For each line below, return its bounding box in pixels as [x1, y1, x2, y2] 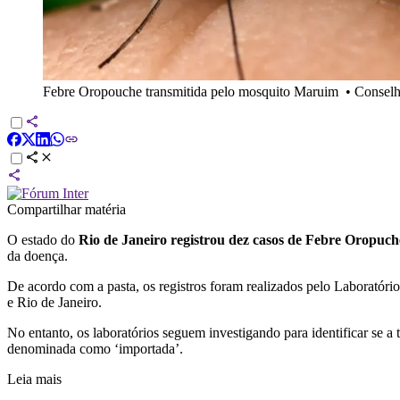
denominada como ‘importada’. [7, 340, 183, 356]
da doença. [7, 247, 68, 263]
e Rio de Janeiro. [7, 294, 102, 310]
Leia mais [7, 371, 62, 387]
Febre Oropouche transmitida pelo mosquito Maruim [43, 83, 338, 99]
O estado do [7, 231, 79, 247]
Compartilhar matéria [7, 201, 126, 217]
